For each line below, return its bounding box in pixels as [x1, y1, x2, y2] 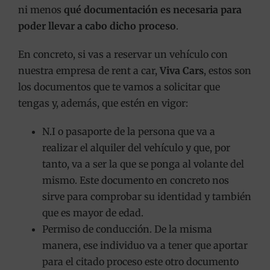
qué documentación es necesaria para [63, 3, 242, 16]
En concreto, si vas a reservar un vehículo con [17, 48, 228, 60]
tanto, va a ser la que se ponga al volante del [42, 157, 244, 170]
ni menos [17, 3, 64, 16]
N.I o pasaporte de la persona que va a [42, 125, 215, 137]
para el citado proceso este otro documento [42, 255, 239, 268]
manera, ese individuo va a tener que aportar [42, 239, 248, 251]
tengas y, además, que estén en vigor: [17, 96, 188, 109]
